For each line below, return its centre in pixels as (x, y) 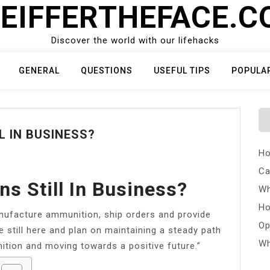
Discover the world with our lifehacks (135, 40)
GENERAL (39, 71)
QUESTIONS (107, 71)
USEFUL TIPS (182, 71)
